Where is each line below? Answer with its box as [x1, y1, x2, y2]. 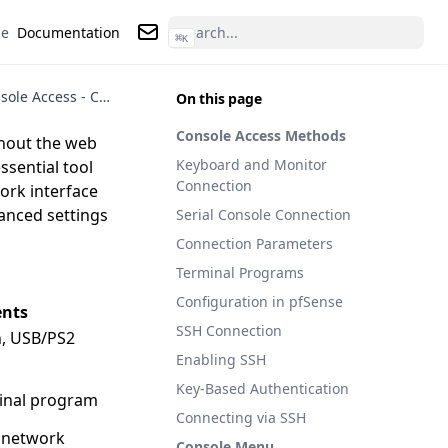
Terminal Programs [176, 263, 304, 282]
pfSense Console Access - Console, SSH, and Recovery [98, 87, 110, 106]
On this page [176, 89, 262, 108]
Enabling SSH [176, 350, 266, 369]
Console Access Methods [176, 126, 346, 145]
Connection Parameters [176, 234, 333, 253]
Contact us [135, 44, 216, 66]
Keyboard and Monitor [176, 155, 327, 174]
